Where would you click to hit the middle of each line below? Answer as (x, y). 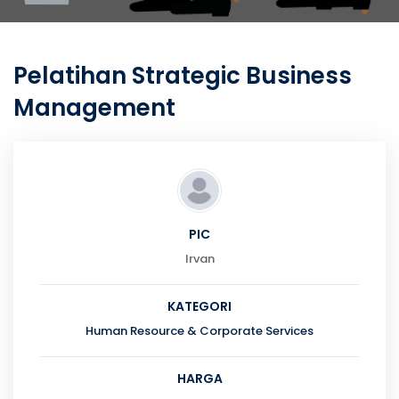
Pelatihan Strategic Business (183, 76)
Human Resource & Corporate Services (199, 331)
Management (94, 108)
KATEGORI (199, 306)
